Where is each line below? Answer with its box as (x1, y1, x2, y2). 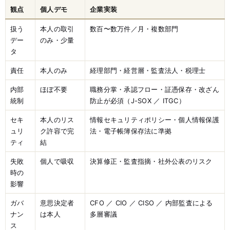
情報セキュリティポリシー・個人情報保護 (90, 116, 219, 124)
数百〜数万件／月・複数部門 (90, 25, 179, 33)
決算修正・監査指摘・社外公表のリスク (90, 157, 213, 166)
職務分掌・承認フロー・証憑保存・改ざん (90, 85, 219, 94)
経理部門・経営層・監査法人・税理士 (90, 66, 206, 75)
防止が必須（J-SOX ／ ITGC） (90, 97, 185, 105)
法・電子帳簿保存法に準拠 (90, 127, 172, 136)
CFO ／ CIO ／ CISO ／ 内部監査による (90, 199, 213, 207)
